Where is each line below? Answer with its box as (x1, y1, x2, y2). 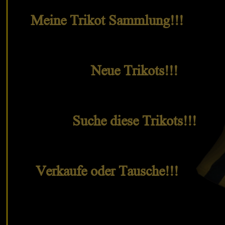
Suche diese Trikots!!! (72, 112, 196, 134)
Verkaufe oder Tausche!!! (35, 162, 178, 184)
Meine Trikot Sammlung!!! (30, 12, 183, 34)
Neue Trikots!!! (91, 62, 178, 84)
